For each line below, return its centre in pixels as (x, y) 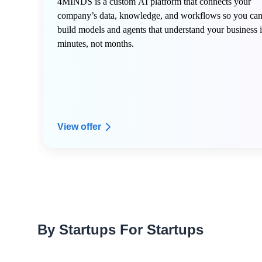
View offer (79, 127)
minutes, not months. (96, 44)
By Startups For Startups (120, 230)
